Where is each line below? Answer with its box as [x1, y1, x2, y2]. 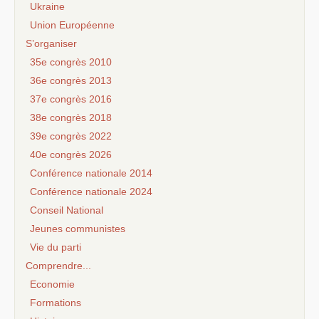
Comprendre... [26, 259, 91, 271]
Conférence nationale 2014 [30, 167, 152, 179]
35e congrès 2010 [30, 56, 112, 68]
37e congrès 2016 [30, 93, 112, 105]
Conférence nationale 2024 [30, 185, 152, 197]
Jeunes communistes [30, 222, 125, 234]
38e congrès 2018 [30, 111, 112, 123]
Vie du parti [30, 241, 81, 253]
